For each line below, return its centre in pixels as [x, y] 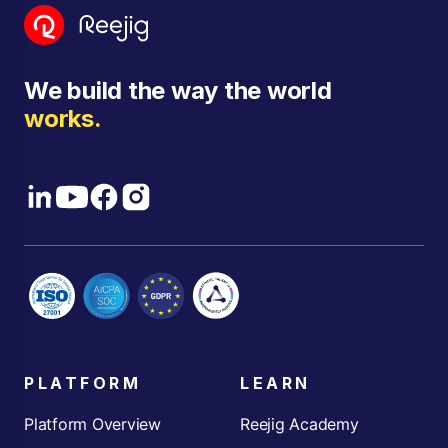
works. [63, 119]
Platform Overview [92, 424]
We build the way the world [178, 91]
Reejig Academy [299, 424]
